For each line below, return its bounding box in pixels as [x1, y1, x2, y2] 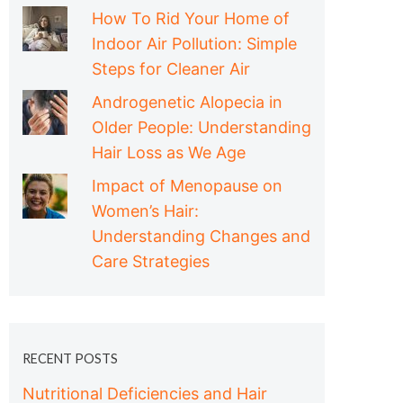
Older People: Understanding [92, 118, 311, 137]
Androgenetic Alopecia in [92, 93, 282, 112]
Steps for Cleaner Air [92, 59, 250, 78]
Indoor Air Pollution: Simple [92, 34, 297, 53]
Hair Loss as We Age [92, 143, 246, 162]
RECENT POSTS [22, 351, 118, 367]
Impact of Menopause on [92, 176, 282, 195]
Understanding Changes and [92, 227, 310, 246]
